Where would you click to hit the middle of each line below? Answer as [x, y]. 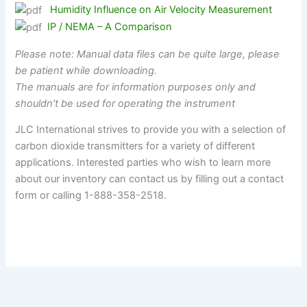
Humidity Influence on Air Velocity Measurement [161, 9]
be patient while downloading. [86, 70]
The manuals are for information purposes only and [136, 87]
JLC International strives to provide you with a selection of [151, 130]
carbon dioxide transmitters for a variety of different [135, 146]
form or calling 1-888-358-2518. [91, 196]
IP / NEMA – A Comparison [110, 26]
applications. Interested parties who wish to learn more [143, 163]
